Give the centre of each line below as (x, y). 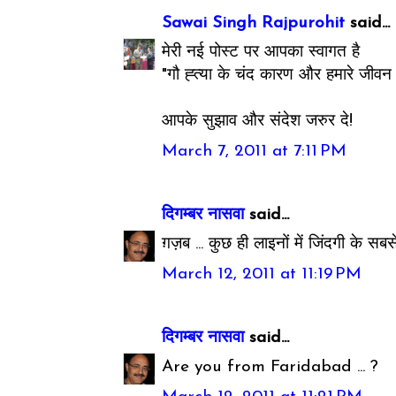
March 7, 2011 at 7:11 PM (255, 151)
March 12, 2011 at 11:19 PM (262, 274)
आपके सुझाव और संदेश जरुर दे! (258, 122)
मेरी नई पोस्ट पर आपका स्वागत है (261, 53)
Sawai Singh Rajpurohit (254, 23)
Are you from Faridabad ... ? (270, 368)
